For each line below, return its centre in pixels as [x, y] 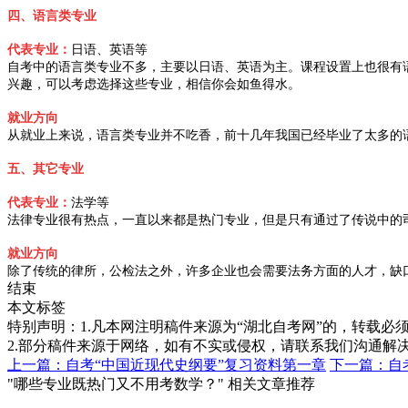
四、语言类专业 [52, 16]
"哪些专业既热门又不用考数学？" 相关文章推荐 [161, 384]
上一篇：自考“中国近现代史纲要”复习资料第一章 [167, 365]
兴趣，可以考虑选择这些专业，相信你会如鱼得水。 [154, 85]
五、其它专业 [46, 169]
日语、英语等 [109, 50]
